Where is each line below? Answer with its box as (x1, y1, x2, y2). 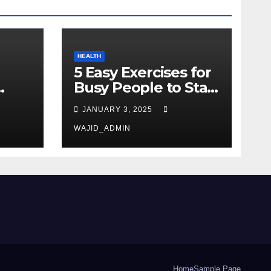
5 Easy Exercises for (74, 64, 211, 81)
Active (74, 94, 118, 111)
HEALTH (77, 53, 101, 59)
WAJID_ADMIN (74, 124, 131, 132)
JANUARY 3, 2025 (82, 105, 155, 114)
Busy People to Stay (74, 79, 215, 96)
